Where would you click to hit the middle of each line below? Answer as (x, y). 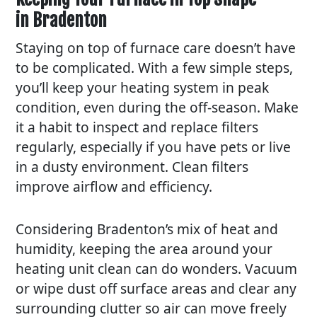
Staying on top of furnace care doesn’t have (156, 47)
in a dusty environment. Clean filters (132, 166)
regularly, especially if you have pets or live (154, 146)
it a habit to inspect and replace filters (137, 127)
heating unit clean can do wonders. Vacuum (157, 268)
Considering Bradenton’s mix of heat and (147, 229)
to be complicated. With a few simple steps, (155, 67)
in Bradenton (62, 20)
